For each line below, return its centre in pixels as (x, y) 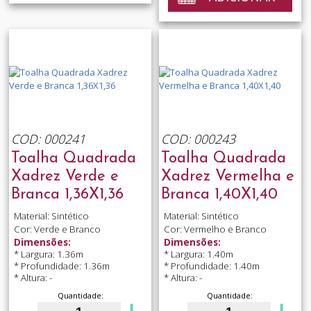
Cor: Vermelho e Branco (215, 229)
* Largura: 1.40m (198, 254)
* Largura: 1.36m (48, 254)
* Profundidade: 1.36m (61, 266)
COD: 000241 (48, 139)
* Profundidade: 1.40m (211, 266)
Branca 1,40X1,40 (219, 194)
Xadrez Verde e (65, 176)
